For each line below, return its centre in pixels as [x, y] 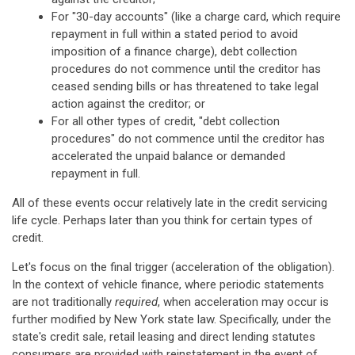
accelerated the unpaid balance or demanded [168, 156]
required [136, 302]
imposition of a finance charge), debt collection [174, 52]
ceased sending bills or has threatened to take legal [185, 86]
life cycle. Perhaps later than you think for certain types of [162, 220]
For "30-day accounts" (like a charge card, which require [196, 17]
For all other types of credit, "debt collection [166, 121]
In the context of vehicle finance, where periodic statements [168, 284]
